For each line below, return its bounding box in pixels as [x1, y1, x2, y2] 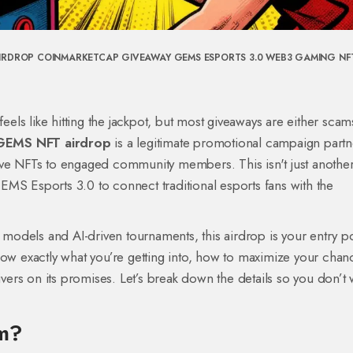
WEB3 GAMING [266, 50, 336, 65]
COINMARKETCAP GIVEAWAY [37, 50, 171, 65]
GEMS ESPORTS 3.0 [173, 50, 263, 65]
